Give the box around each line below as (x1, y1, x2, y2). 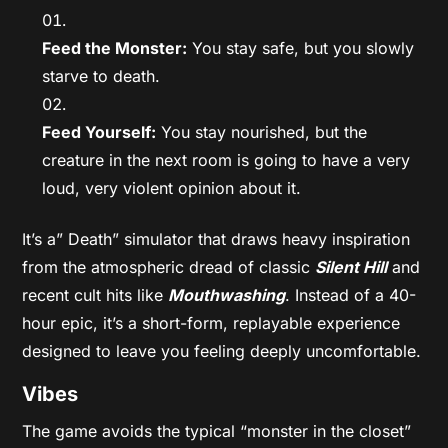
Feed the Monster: (42, 37, 188, 58)
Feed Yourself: (42, 121, 157, 142)
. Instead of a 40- (285, 284, 417, 305)
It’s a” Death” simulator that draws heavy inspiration (22, 228, 411, 249)
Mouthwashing (168, 284, 286, 305)
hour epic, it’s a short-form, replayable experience (22, 312, 401, 333)
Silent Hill (315, 256, 388, 277)
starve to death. (42, 65, 161, 86)
